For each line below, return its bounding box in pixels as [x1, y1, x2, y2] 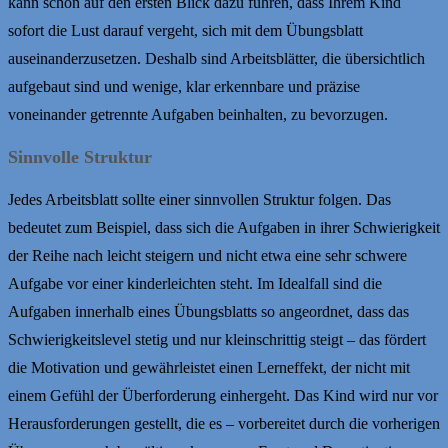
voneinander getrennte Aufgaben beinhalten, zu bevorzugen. [8, 105, 388, 123]
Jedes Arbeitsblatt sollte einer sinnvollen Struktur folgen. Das [8, 190, 391, 208]
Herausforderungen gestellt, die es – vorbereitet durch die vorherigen [8, 414, 440, 432]
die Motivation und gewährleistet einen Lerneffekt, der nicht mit [8, 358, 410, 376]
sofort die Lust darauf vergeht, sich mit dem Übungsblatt [8, 21, 363, 39]
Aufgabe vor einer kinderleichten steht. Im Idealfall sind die [8, 274, 382, 292]
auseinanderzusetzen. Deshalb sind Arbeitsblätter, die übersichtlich [8, 49, 425, 67]
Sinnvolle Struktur [8, 146, 152, 167]
